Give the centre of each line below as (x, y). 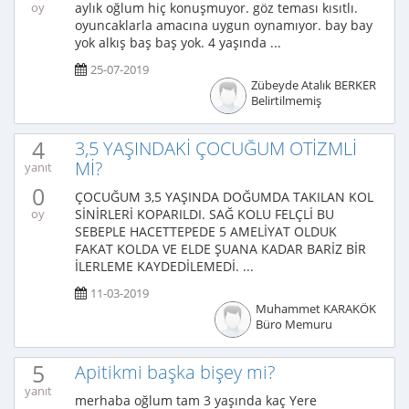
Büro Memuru (294, 325)
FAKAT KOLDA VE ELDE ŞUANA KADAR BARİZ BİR (220, 249)
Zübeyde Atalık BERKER (313, 85)
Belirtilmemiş (286, 101)
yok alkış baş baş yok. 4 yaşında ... (178, 42)
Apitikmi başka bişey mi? (175, 372)
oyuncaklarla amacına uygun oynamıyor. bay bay (224, 25)
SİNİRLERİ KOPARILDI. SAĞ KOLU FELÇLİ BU (204, 214)
